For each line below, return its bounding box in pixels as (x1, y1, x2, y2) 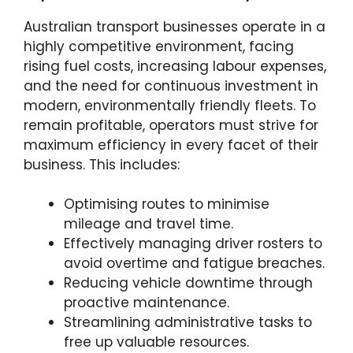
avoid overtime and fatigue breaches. (64, 254, 325, 273)
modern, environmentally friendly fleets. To (24, 95, 316, 115)
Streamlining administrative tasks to (64, 313, 312, 332)
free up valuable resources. (64, 333, 249, 351)
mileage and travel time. (64, 214, 233, 233)
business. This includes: (24, 154, 180, 174)
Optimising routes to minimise (64, 195, 269, 214)
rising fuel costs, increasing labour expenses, (24, 56, 326, 76)
